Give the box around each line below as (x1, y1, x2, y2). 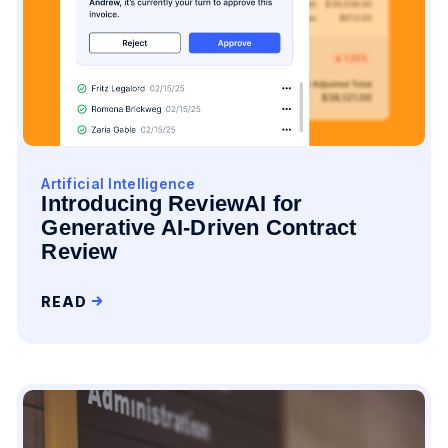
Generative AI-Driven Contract (41, 215, 357, 240)
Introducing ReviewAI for (41, 191, 303, 216)
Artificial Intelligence (41, 175, 196, 192)
